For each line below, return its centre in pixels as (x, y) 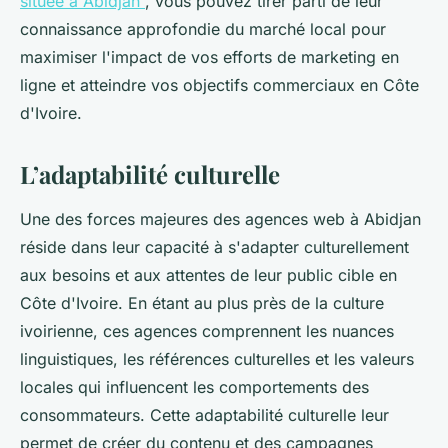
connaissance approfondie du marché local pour (203, 28)
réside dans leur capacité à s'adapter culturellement (214, 246)
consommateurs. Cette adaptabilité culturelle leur (204, 414)
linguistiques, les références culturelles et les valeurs (217, 358)
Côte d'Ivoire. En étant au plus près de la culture (202, 302)
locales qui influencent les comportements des (194, 386)
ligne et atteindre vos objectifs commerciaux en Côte (219, 84)
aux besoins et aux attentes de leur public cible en (208, 274)
